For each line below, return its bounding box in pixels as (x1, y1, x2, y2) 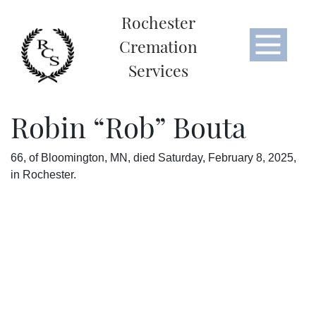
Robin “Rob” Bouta (11, 108, 246, 146)
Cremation (119, 35, 197, 57)
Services (128, 59, 188, 81)
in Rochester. (11, 169, 76, 181)
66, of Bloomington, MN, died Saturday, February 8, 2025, (11, 152, 296, 164)
